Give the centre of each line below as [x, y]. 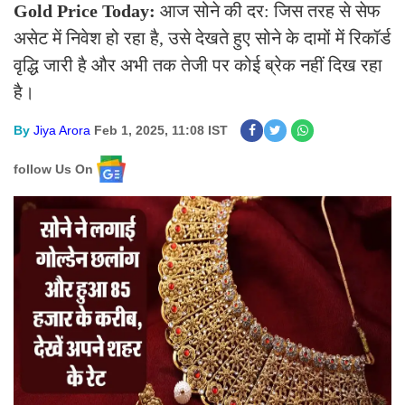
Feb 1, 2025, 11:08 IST [161, 130]
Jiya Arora [62, 130]
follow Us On [53, 169]
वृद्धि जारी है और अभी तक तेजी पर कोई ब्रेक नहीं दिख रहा [198, 65]
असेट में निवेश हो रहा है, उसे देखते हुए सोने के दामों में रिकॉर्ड [202, 38]
